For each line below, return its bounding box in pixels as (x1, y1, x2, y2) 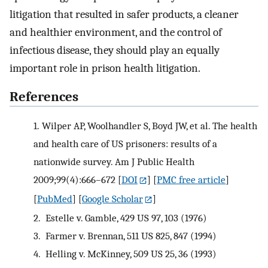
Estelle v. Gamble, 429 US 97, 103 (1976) (42, 211, 207, 224)
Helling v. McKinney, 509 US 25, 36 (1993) (42, 247, 217, 260)
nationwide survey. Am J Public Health (33, 155, 194, 167)
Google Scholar (82, 192, 143, 205)
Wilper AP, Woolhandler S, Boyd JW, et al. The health (41, 119, 257, 132)
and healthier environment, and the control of (10, 25, 222, 39)
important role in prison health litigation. (10, 61, 200, 75)
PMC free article (157, 173, 226, 185)
